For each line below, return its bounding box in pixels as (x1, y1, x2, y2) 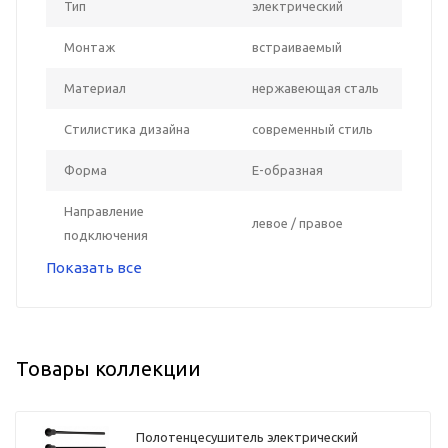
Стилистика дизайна (64, 121, 190, 136)
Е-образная (252, 162, 323, 177)
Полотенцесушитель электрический (136, 430, 359, 445)
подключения (64, 227, 148, 242)
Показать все (46, 258, 142, 276)
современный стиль (252, 121, 373, 136)
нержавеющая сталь (252, 80, 379, 95)
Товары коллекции (16, 356, 201, 380)
